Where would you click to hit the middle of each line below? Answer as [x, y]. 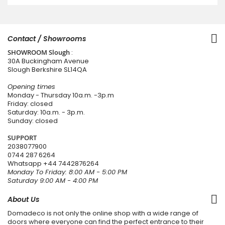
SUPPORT [22, 137]
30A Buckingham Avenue [48, 61]
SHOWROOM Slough [39, 52]
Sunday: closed [33, 121]
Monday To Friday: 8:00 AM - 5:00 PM [67, 172]
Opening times [31, 86]
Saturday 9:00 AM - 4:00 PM [53, 180]
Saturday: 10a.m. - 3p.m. [46, 112]
